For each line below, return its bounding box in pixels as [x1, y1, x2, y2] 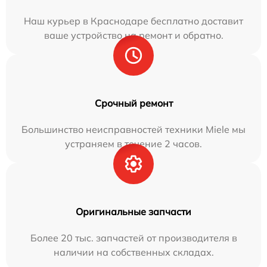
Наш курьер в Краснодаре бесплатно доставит [24, 15, 243, 27]
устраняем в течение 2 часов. [65, 138, 202, 150]
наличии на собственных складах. [53, 246, 214, 258]
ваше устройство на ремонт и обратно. [44, 29, 223, 41]
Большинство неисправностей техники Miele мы [21, 123, 246, 135]
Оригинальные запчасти [76, 206, 191, 218]
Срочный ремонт [94, 97, 173, 109]
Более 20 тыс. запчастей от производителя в [30, 232, 237, 244]
